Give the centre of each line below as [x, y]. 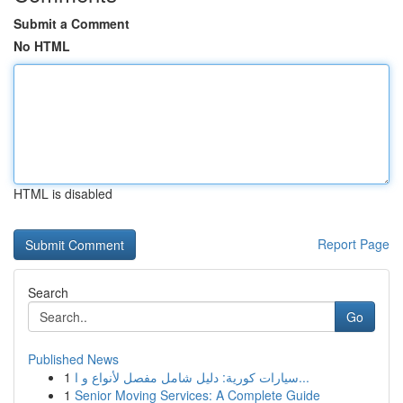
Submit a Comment [72, 23]
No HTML [42, 46]
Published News [73, 359]
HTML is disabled [63, 193]
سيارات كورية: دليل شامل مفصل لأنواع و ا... [304, 377]
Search [48, 292]
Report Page [354, 244]
